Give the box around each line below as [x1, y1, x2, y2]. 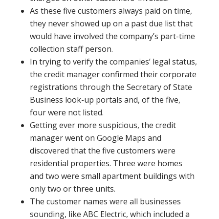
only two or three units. [29, 183, 115, 195]
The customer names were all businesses [29, 196, 181, 207]
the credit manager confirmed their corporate [29, 69, 197, 80]
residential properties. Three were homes [29, 158, 182, 169]
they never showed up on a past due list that [29, 18, 193, 29]
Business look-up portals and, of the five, [29, 94, 180, 106]
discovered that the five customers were [29, 145, 175, 156]
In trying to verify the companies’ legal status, [29, 56, 197, 67]
